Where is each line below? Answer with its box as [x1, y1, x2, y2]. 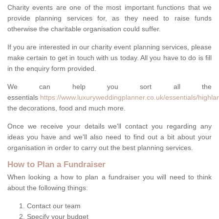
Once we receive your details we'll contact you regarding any [7, 122, 212, 131]
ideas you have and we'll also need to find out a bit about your [7, 133, 212, 141]
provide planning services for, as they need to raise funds [7, 14, 212, 22]
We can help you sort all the [7, 83, 212, 91]
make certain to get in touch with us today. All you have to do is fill [7, 54, 212, 62]
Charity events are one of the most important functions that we [7, 3, 212, 12]
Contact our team [27, 202, 81, 210]
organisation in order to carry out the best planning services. [7, 144, 193, 152]
